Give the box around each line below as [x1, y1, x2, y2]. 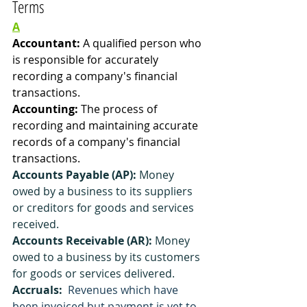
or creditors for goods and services [12, 200, 197, 215]
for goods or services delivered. [12, 266, 175, 281]
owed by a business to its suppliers [12, 184, 195, 199]
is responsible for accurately [12, 52, 161, 67]
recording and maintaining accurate [12, 118, 201, 133]
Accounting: [12, 101, 81, 116]
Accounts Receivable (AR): [12, 233, 152, 248]
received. [12, 217, 59, 232]
